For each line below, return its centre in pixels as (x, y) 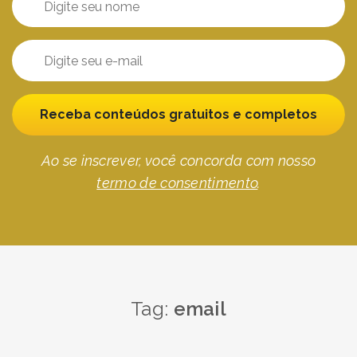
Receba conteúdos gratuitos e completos (178, 114)
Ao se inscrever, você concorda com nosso (178, 161)
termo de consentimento (177, 183)
